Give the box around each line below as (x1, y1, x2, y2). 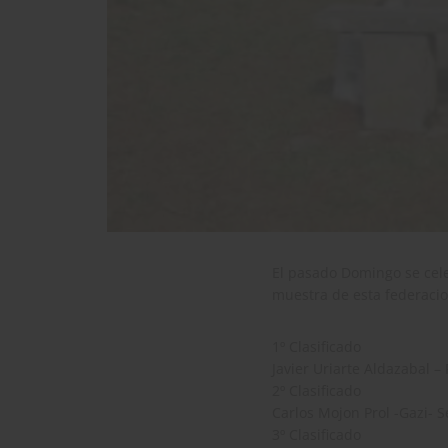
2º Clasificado (272, 381, 361, 401)
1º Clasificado (272, 337, 361, 357)
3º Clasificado (272, 425, 361, 445)
